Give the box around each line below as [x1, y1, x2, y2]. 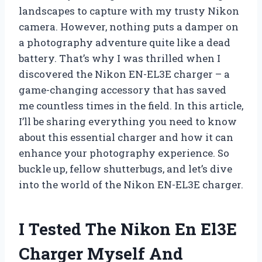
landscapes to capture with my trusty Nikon [19, 4, 239, 18]
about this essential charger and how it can [19, 130, 233, 144]
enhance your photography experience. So [19, 146, 229, 160]
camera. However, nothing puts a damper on [19, 19, 239, 33]
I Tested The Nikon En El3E [19, 218, 237, 240]
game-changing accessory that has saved [19, 82, 226, 96]
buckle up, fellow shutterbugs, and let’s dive [19, 161, 232, 175]
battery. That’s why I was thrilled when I [19, 51, 220, 65]
